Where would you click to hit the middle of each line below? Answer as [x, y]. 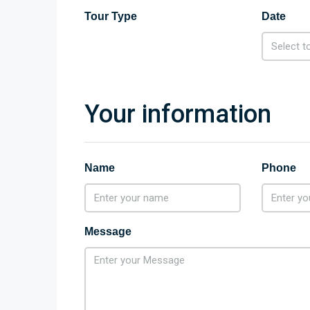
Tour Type [111, 16]
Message [108, 231]
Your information [178, 114]
